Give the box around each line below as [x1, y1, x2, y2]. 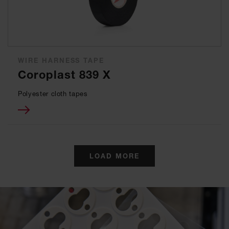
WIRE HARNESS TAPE [18, 56, 105, 64]
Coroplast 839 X [18, 68, 111, 82]
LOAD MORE [89, 152, 140, 160]
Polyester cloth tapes [18, 89, 88, 98]
